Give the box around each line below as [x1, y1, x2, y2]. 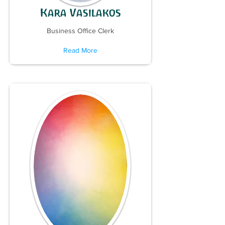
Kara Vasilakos [40, 7, 121, 19]
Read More [63, 46, 97, 54]
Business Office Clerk [47, 27, 114, 35]
